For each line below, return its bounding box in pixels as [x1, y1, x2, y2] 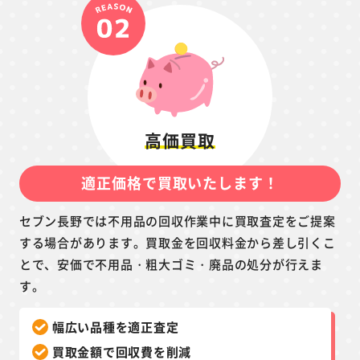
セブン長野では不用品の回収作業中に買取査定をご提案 [18, 212, 336, 230]
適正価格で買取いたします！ [81, 172, 279, 194]
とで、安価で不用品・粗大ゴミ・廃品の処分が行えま [18, 256, 323, 273]
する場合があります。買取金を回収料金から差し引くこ [18, 234, 336, 252]
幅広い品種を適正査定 [51, 318, 179, 336]
